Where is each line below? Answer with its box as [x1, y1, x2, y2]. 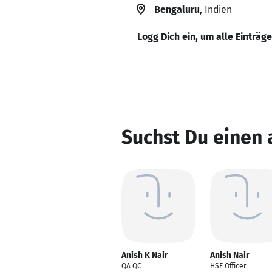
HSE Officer [210, 262, 246, 270]
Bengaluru [154, 4, 200, 15]
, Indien [200, 4, 232, 15]
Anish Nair [210, 250, 250, 260]
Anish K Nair [121, 250, 168, 260]
